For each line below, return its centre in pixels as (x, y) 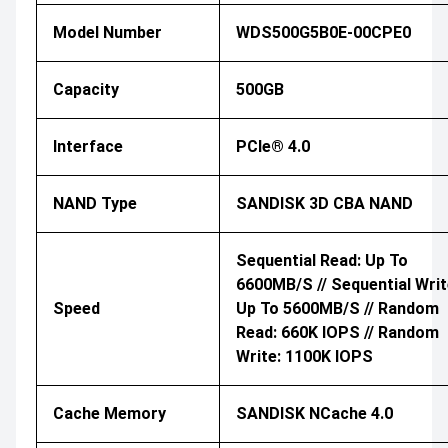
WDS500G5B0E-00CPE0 (323, 32)
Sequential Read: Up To (322, 260)
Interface (88, 146)
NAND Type (95, 203)
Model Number (107, 32)
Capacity (86, 89)
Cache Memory (109, 413)
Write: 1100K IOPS (304, 356)
